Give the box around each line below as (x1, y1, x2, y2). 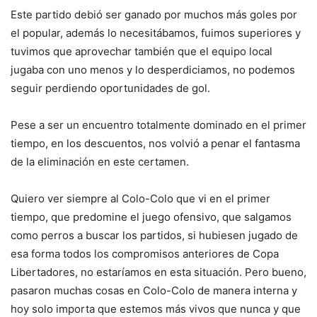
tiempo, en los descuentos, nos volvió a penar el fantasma (11, 137, 300, 151)
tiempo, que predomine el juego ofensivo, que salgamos (11, 210, 292, 224)
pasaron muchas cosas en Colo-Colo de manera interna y (11, 284, 297, 298)
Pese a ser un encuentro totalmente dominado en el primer (11, 118, 306, 132)
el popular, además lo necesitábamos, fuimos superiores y (11, 26, 301, 40)
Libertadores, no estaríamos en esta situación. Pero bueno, (11, 265, 306, 279)
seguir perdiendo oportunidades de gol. (11, 81, 210, 96)
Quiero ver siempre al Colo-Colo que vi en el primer (11, 192, 270, 206)
